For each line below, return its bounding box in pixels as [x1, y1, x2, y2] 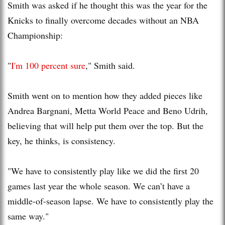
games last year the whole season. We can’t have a [8, 179, 190, 192]
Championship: [8, 29, 63, 41]
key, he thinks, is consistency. [8, 134, 116, 147]
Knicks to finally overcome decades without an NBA [8, 14, 199, 26]
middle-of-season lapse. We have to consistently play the [8, 194, 213, 207]
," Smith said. [85, 59, 135, 71]
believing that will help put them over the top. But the [8, 119, 203, 132]
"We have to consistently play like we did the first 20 [8, 164, 199, 177]
